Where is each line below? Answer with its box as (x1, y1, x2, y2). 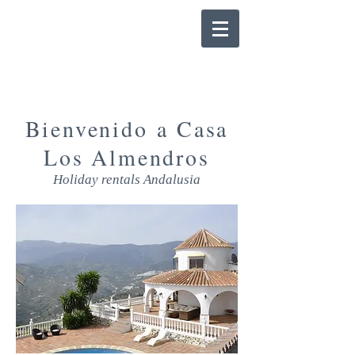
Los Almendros (44, 142, 210, 172)
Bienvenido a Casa (25, 113, 229, 143)
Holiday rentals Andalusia (53, 172, 200, 187)
